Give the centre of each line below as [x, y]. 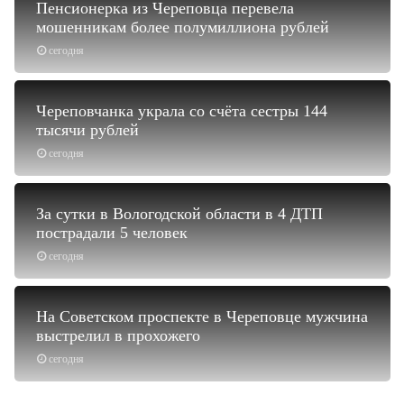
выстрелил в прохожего [118, 335]
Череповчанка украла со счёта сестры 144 [182, 110]
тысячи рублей [87, 129]
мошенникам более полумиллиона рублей [183, 27]
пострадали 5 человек [112, 232]
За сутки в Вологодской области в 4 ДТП [179, 213]
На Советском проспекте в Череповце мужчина [202, 316]
